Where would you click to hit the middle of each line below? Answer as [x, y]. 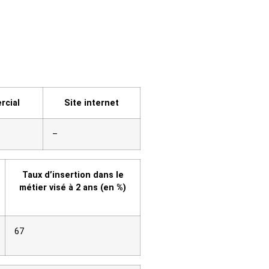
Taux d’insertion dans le [73, 175]
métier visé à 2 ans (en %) [73, 188]
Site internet [92, 103]
